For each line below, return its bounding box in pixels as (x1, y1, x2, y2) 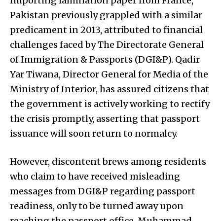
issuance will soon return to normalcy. (10, 127, 178, 139)
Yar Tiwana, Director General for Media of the (10, 68, 208, 80)
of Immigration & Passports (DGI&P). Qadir (10, 53, 200, 65)
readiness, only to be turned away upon (10, 200, 184, 212)
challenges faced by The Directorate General (10, 38, 204, 50)
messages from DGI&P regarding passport (10, 185, 195, 197)
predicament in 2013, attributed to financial (10, 24, 203, 36)
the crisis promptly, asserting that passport (10, 112, 200, 124)
